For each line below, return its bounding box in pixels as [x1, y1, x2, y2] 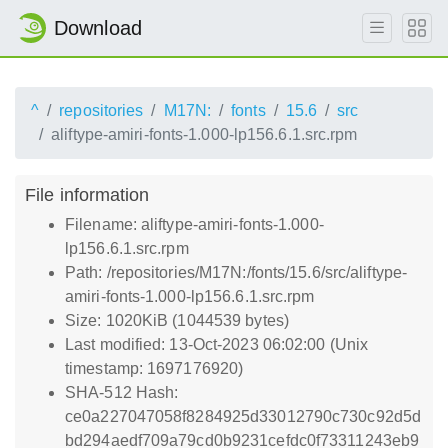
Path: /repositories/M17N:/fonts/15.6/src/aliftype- [65, 264, 408, 281]
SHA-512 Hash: [65, 384, 179, 401]
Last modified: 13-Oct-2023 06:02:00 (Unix [65, 336, 369, 353]
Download [54, 17, 142, 39]
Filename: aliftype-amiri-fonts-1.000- [65, 216, 324, 233]
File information [25, 184, 150, 205]
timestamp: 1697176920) [65, 360, 244, 377]
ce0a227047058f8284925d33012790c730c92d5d [65, 408, 422, 425]
